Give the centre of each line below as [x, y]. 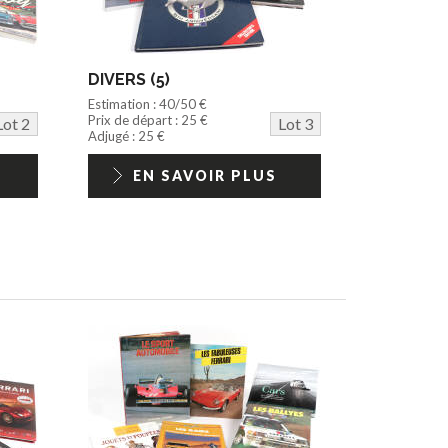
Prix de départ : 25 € [148, 119]
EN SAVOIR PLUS [204, 175]
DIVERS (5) [129, 79]
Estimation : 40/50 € [148, 103]
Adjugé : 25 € [127, 135]
